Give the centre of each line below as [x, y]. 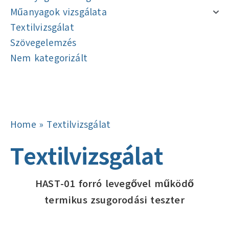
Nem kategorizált [49, 58]
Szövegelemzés [43, 43]
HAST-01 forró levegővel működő [114, 184]
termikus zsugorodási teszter [114, 200]
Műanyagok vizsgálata [59, 12]
